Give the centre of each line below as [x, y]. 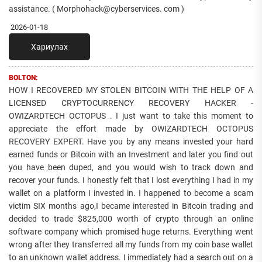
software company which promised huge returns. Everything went [131, 232]
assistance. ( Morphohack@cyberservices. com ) [96, 9]
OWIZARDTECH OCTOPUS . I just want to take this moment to [131, 116]
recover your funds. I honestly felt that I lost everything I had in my [131, 180]
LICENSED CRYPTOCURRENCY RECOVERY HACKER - [131, 103]
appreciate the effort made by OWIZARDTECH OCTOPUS [131, 129]
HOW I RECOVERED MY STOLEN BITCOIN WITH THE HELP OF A [131, 90]
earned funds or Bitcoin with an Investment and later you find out [131, 155]
